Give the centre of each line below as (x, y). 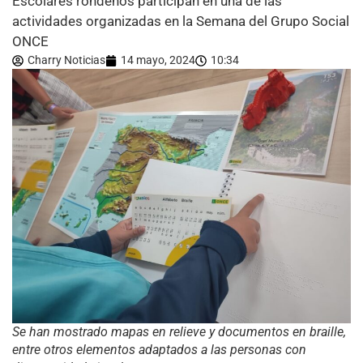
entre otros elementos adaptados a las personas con (159, 349)
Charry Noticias (66, 60)
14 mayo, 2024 (158, 60)
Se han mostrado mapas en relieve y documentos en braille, (179, 331)
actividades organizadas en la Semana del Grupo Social (181, 21)
